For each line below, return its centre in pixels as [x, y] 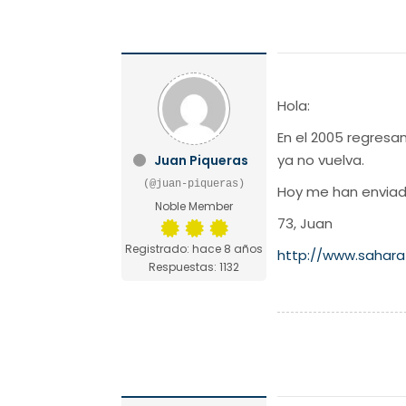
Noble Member [194, 206]
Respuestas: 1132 [194, 266]
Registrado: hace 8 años [194, 248]
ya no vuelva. [321, 159]
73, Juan [305, 223]
